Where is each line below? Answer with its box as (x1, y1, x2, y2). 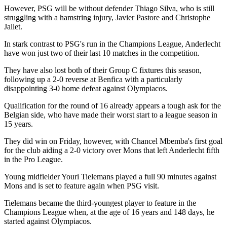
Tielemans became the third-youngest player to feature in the (4, 198, 196, 207)
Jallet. (4, 22, 22, 31)
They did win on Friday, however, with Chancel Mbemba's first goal (4, 136, 222, 145)
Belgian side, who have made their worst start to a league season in (4, 110, 217, 119)
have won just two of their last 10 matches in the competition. (4, 48, 200, 57)
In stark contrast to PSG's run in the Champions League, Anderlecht (4, 39, 220, 48)
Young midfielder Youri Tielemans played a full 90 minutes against (4, 172, 216, 181)
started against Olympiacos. (4, 216, 92, 225)
